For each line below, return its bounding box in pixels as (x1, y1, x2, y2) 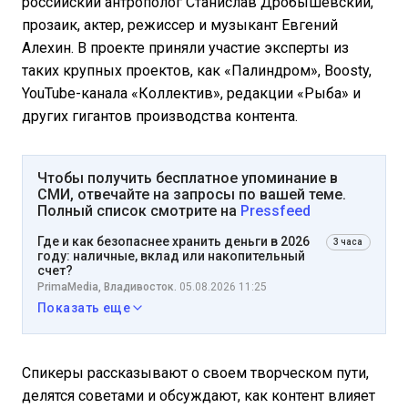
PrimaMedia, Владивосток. (37, 280, 177, 293)
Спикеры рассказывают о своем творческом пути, (22, 364, 369, 382)
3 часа (333, 237, 362, 247)
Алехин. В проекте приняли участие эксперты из (22, 39, 349, 56)
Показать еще (37, 301, 131, 315)
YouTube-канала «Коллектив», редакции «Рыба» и (22, 85, 361, 102)
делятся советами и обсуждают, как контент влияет (22, 387, 375, 404)
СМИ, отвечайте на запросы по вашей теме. (37, 186, 346, 203)
